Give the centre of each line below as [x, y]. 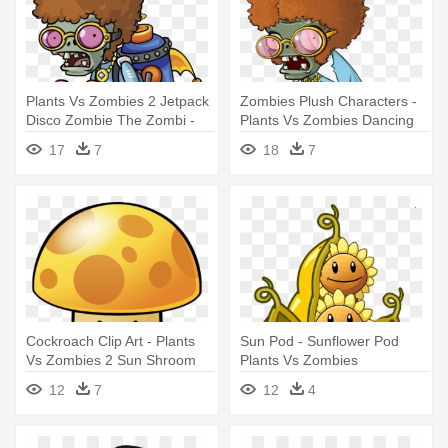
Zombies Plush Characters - [328, 101]
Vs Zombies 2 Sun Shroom [111, 360]
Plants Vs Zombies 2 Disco [110, 139]
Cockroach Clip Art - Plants [110, 341]
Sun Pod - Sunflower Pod [319, 341]
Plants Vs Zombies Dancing [327, 120]
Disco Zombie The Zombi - [110, 120]
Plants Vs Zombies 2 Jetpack [117, 101]
